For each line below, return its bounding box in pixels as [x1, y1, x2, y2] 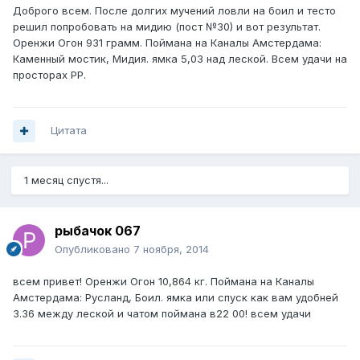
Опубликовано [55, 243, 133, 256]
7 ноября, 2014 [133, 243, 209, 256]
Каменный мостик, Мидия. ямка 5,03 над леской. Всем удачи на [13, 52, 347, 66]
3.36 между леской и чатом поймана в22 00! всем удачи [13, 307, 311, 321]
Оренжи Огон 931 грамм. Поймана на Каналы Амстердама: [13, 36, 321, 50]
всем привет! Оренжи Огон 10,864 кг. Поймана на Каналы [13, 275, 314, 288]
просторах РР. [13, 68, 86, 82]
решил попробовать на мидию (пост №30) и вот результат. [13, 20, 321, 34]
